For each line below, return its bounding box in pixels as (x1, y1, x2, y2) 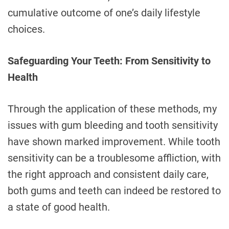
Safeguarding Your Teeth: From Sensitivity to (8, 55, 211, 67)
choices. (8, 23, 45, 36)
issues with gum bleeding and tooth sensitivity (8, 119, 218, 132)
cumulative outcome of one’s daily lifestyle (8, 7, 200, 19)
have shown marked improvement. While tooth (8, 135, 220, 148)
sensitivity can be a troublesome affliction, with (8, 152, 221, 165)
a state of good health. (8, 201, 110, 214)
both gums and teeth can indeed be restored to (8, 185, 221, 197)
